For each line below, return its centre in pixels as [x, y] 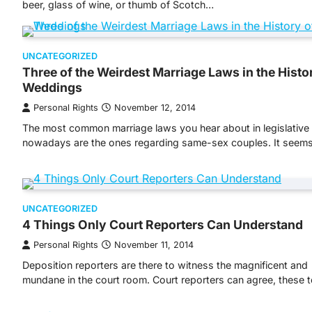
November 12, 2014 [155, 108]
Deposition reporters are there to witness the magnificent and [165, 265]
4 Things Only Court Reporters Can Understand [163, 225]
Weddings [52, 87]
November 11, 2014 [154, 245]
